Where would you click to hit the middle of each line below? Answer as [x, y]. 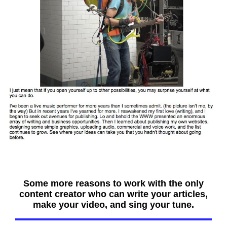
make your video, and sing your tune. [113, 204]
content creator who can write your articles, [113, 194]
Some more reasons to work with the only [113, 183]
